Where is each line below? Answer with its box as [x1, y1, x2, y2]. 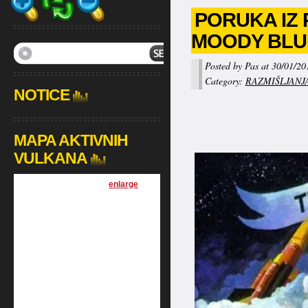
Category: [204, 74, 245, 87]
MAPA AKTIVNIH [13, 131, 128, 149]
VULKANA [13, 149, 87, 167]
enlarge [109, 179, 139, 189]
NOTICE [13, 86, 69, 104]
